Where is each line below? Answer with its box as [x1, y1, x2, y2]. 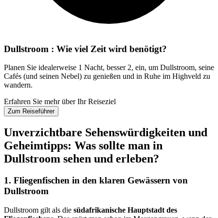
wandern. [4, 81, 33, 90]
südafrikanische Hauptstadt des [73, 205, 177, 214]
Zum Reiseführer [8, 108, 54, 115]
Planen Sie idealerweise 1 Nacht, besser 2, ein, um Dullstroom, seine [4, 63, 214, 72]
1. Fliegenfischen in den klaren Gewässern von [4, 175, 188, 186]
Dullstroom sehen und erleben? [4, 152, 159, 165]
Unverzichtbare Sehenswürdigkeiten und [4, 126, 207, 139]
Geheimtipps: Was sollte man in [4, 139, 163, 152]
